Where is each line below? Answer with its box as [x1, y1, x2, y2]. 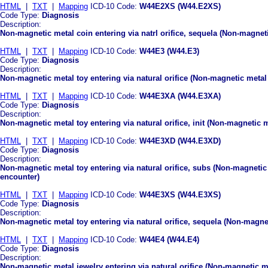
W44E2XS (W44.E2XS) [139, 1, 221, 11]
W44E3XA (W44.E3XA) [139, 91, 221, 100]
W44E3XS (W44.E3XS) [139, 190, 221, 199]
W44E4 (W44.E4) [139, 234, 199, 244]
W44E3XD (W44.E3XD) [139, 136, 221, 145]
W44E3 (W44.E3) [139, 46, 199, 56]
